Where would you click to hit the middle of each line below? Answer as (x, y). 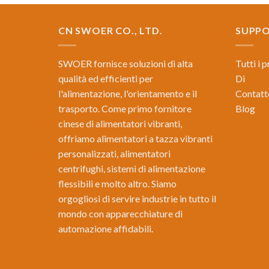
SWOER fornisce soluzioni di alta (125, 63)
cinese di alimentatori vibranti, (120, 123)
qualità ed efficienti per (106, 78)
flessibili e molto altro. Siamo (117, 183)
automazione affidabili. (106, 228)
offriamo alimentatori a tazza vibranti (135, 138)
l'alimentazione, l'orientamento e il (128, 93)
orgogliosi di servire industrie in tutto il (137, 198)
